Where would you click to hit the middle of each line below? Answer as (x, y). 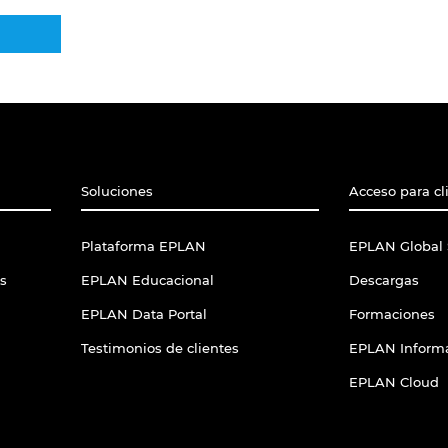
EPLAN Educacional (147, 280)
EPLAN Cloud (394, 382)
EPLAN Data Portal (143, 314)
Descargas (384, 280)
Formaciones (392, 314)
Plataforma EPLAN (143, 246)
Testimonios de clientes (159, 348)
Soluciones (116, 191)
